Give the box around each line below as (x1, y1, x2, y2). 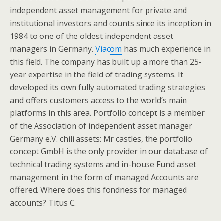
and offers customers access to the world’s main (10, 95, 187, 106)
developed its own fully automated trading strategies (10, 82, 205, 93)
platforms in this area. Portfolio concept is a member (10, 108, 205, 118)
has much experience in (122, 43, 211, 54)
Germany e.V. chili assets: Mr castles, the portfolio (10, 133, 192, 144)
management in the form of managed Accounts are (10, 172, 199, 183)
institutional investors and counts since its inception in (10, 18, 211, 29)
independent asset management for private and (10, 5, 187, 16)
